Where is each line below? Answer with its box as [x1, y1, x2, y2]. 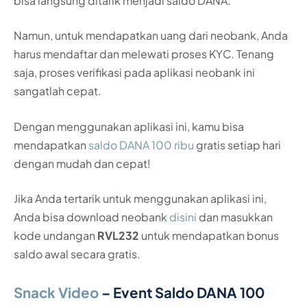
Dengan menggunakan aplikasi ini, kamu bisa [14, 119, 244, 134]
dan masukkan [197, 210, 273, 225]
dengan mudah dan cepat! [14, 156, 150, 171]
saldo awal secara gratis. [14, 247, 140, 262]
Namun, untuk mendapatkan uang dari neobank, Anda [14, 28, 288, 43]
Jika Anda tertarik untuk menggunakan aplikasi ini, [14, 191, 267, 206]
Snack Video [14, 284, 99, 302]
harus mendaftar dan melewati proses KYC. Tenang [14, 47, 274, 62]
